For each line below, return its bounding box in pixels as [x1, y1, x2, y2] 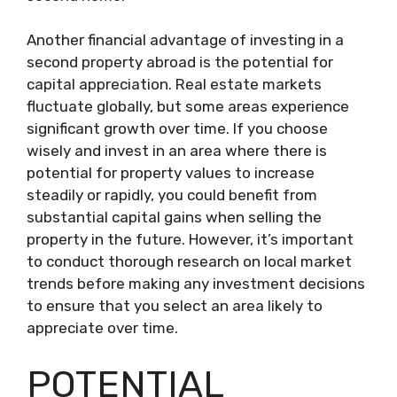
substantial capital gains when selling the [27, 208, 322, 226]
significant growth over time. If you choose [27, 120, 328, 137]
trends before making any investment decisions [27, 275, 365, 292]
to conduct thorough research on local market [27, 253, 352, 270]
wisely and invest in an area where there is [27, 142, 327, 160]
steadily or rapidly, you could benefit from [27, 186, 317, 204]
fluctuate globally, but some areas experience [27, 97, 349, 115]
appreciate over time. [27, 319, 178, 337]
